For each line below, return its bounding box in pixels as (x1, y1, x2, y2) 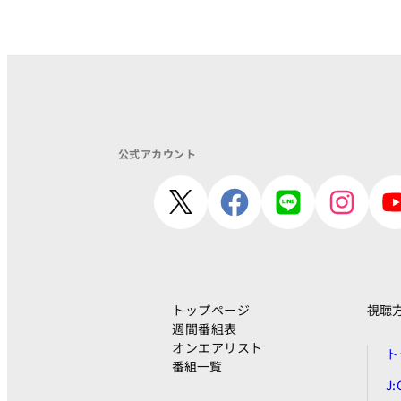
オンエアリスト (172, 337, 263, 356)
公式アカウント (118, 145, 197, 161)
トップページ (172, 300, 251, 319)
